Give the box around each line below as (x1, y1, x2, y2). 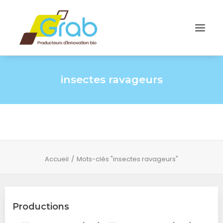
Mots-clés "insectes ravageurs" (77, 154, 178, 164)
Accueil (45, 154, 69, 164)
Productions (12, 201, 69, 212)
